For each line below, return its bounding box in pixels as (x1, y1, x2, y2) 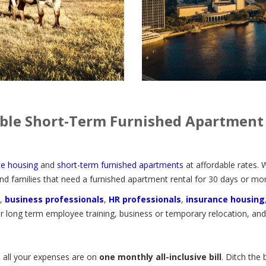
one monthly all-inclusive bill (99, 251, 221, 262)
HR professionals (109, 193, 181, 205)
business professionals (5, 193, 104, 205)
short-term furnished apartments (57, 159, 183, 170)
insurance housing (186, 193, 265, 205)
